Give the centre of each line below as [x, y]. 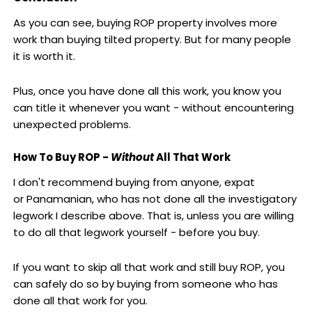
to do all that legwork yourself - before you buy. [136, 233]
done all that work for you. [80, 301]
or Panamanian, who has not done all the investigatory [155, 199]
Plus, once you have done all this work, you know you [147, 91]
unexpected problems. [72, 124]
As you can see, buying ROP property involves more [145, 22]
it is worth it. [44, 56]
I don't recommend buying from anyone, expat [134, 182]
